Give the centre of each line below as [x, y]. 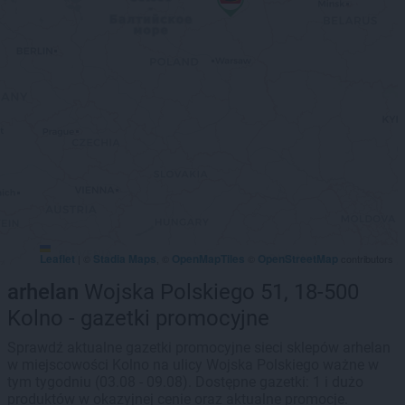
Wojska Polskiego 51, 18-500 [219, 292]
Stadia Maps [125, 259]
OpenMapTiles [208, 259]
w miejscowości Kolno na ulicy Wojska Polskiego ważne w [193, 365]
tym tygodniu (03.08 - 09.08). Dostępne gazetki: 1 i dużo [185, 382]
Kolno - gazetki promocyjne [138, 318]
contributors [366, 259]
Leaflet [57, 259]
